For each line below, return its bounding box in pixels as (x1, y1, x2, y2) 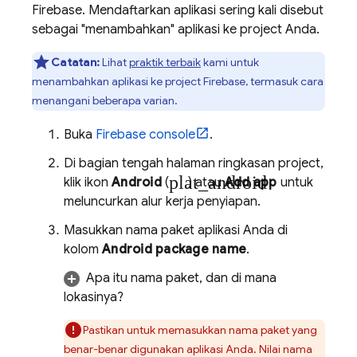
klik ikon (64, 175, 112, 190)
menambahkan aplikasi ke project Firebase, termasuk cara (32, 74, 324, 88)
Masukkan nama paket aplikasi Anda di (64, 222, 288, 238)
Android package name (102, 241, 246, 257)
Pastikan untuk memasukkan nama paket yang (83, 323, 317, 337)
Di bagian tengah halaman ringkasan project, (64, 155, 324, 171)
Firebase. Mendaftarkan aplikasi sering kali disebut (32, 2, 324, 18)
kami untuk (201, 55, 259, 69)
